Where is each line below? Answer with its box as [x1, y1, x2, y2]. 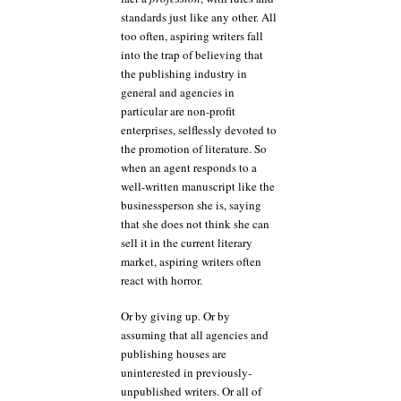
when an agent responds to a [121, 158, 257, 175]
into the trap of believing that [121, 46, 263, 63]
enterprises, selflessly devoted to [121, 121, 277, 138]
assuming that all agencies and [121, 327, 269, 344]
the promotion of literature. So [121, 140, 267, 157]
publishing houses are [121, 346, 226, 363]
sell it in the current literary [121, 234, 252, 251]
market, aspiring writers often [121, 252, 261, 269]
